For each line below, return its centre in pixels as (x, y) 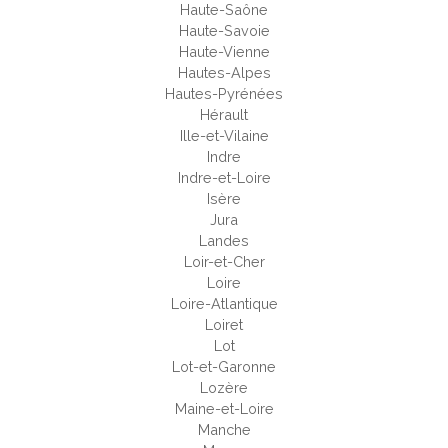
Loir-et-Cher (224, 261)
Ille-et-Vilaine (224, 135)
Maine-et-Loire (224, 408)
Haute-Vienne (224, 51)
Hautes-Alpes (224, 72)
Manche (224, 429)
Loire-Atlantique (224, 303)
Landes (224, 240)
